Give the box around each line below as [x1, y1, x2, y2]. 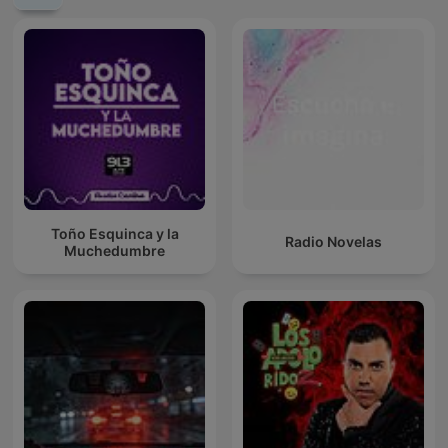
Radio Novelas [285, 233, 382, 251]
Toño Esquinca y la [50, 224, 179, 242]
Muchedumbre [64, 241, 165, 259]
